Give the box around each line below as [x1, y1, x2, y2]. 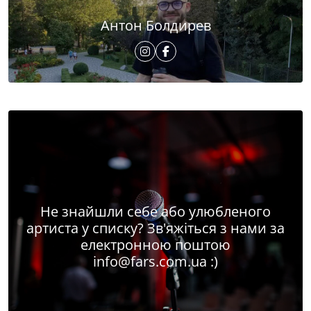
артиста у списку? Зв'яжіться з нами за [26, 219, 285, 238]
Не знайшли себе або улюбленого [40, 202, 271, 221]
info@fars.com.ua [93, 252, 207, 271]
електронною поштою [81, 235, 230, 255]
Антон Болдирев [100, 16, 211, 35]
